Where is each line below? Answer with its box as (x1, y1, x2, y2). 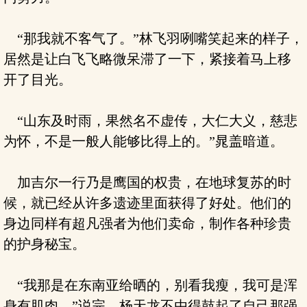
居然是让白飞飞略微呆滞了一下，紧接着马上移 (3, 51, 291, 66)
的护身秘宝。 (3, 236, 86, 251)
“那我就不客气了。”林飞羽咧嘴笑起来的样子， (3, 31, 304, 46)
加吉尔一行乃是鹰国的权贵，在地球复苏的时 (3, 175, 291, 190)
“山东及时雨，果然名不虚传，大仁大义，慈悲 (3, 113, 297, 128)
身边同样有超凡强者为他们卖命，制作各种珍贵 (3, 216, 291, 231)
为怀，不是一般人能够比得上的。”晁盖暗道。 (3, 134, 284, 149)
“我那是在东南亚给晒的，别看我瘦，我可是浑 (3, 278, 297, 293)
